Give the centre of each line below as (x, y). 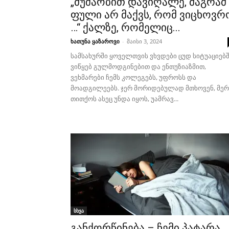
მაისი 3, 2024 (144, 41)
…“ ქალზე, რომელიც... (125, 28)
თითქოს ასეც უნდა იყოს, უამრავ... (124, 99)
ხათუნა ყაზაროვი (95, 41)
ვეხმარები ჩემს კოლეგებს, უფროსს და (133, 77)
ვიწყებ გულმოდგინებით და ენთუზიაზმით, (138, 66)
